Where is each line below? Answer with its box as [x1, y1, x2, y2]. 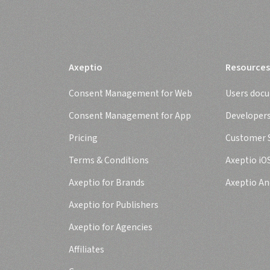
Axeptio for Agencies [69, 221, 152, 234]
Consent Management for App [69, 109, 191, 122]
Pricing [69, 131, 98, 145]
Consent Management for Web [69, 87, 192, 100]
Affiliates [69, 243, 104, 256]
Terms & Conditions [69, 154, 149, 167]
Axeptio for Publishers [69, 198, 159, 212]
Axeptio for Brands [69, 176, 145, 189]
